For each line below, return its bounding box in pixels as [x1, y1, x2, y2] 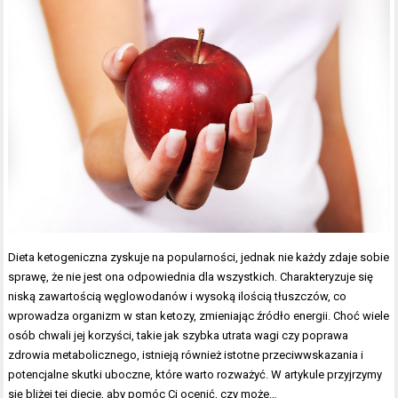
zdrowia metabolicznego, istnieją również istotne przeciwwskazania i [8, 348, 364, 362]
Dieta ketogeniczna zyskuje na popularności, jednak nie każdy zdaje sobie [8, 251, 390, 265]
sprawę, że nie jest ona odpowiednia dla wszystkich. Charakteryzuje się [8, 270, 374, 284]
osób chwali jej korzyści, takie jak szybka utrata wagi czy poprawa [8, 329, 349, 343]
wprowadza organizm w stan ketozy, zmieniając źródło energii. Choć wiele [8, 309, 390, 323]
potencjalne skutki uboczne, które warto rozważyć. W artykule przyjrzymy [8, 368, 383, 382]
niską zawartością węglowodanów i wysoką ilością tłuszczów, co [8, 290, 347, 304]
